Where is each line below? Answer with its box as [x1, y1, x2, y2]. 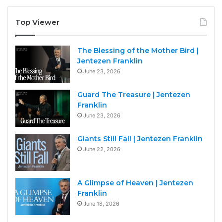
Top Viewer [15, 17, 59, 27]
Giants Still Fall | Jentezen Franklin [77, 134, 203, 144]
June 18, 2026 [83, 200, 119, 208]
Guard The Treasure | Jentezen [77, 90, 190, 100]
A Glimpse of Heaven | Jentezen [77, 178, 193, 188]
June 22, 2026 [83, 146, 120, 153]
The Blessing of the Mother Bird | [77, 46, 199, 55]
